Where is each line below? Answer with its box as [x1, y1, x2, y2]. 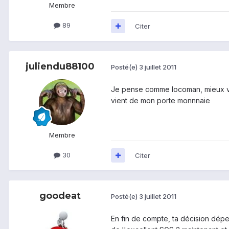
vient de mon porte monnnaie [111, 96, 210, 105]
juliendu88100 [25, 60, 95, 72]
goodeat [39, 190, 81, 201]
